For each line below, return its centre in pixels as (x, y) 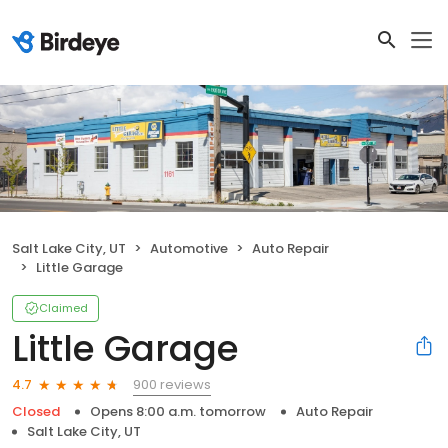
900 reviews (172, 384)
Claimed (63, 307)
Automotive (189, 248)
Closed (36, 411)
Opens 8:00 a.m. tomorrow (178, 411)
